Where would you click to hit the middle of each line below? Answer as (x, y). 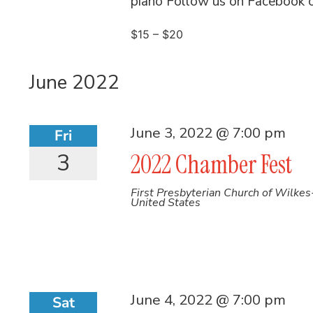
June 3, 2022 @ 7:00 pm (209, 133)
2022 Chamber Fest (212, 165)
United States (166, 203)
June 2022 (74, 83)
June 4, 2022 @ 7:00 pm (209, 300)
